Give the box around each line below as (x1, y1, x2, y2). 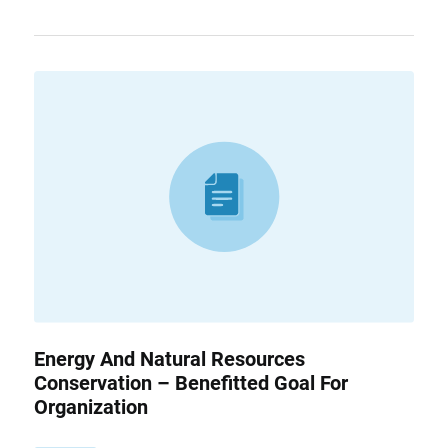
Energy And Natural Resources (33, 346, 305, 371)
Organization (33, 394, 148, 419)
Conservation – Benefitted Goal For (33, 370, 348, 395)
